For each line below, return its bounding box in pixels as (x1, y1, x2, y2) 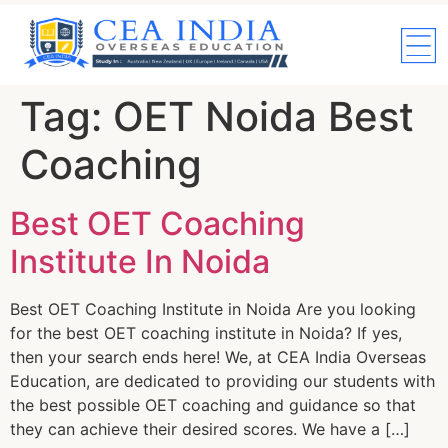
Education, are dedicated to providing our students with (10, 371, 435, 391)
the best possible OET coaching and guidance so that (10, 395, 416, 415)
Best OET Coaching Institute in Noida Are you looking (10, 299, 416, 319)
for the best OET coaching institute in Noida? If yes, (10, 323, 402, 343)
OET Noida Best (113, 92, 414, 141)
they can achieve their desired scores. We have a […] (10, 419, 410, 439)
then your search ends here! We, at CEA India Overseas (10, 347, 426, 367)
